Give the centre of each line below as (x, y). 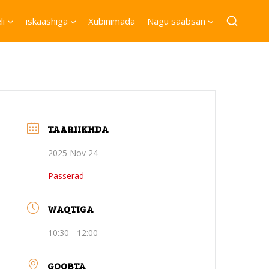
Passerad (66, 176)
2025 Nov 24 (73, 153)
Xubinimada (112, 21)
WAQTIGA (71, 209)
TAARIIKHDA (78, 129)
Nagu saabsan (176, 21)
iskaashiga (47, 21)
